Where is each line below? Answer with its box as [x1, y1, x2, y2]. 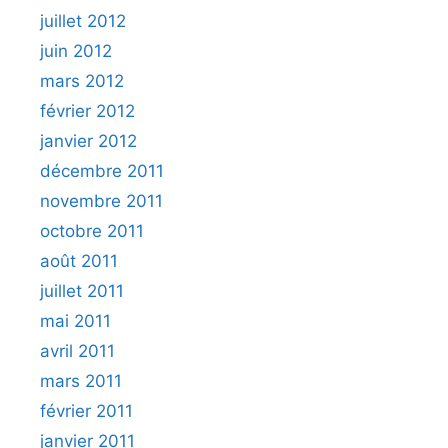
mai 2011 [40, 311, 111, 332]
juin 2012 [40, 41, 112, 62]
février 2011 [40, 401, 133, 422]
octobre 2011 [40, 221, 144, 242]
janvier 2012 [40, 131, 137, 152]
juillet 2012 [40, 11, 126, 32]
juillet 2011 [40, 281, 124, 302]
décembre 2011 [40, 161, 164, 182]
